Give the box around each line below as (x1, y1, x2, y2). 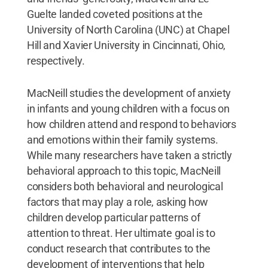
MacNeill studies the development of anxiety (26, 86, 232, 99)
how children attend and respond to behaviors (26, 117, 236, 130)
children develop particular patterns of (26, 211, 200, 224)
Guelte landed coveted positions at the (26, 7, 203, 20)
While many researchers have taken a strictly (26, 148, 232, 162)
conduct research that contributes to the (26, 242, 211, 255)
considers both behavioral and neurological (26, 179, 223, 193)
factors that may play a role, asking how (26, 195, 208, 208)
